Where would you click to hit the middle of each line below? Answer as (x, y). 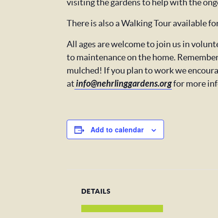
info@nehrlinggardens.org (123, 84)
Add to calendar (117, 129)
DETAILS (96, 191)
